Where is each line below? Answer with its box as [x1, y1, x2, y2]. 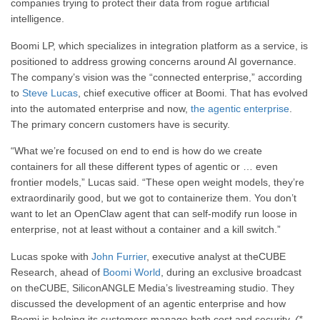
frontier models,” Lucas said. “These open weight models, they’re [11, 176, 304, 189]
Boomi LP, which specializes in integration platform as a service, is [11, 39, 308, 51]
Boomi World [103, 266, 161, 278]
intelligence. [11, 13, 64, 25]
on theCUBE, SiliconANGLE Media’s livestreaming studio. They [11, 281, 294, 294]
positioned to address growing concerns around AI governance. [11, 55, 296, 67]
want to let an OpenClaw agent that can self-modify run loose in [11, 208, 297, 220]
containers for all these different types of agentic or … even [11, 161, 278, 173]
